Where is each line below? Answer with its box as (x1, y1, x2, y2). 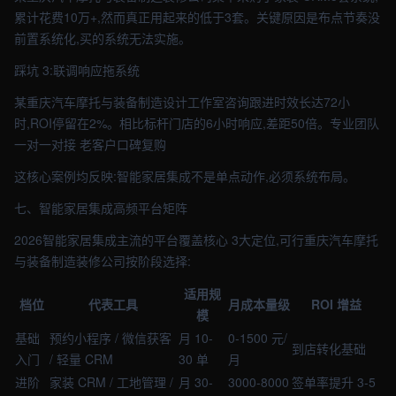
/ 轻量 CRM (49, 350, 113, 368)
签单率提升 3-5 (292, 373, 376, 391)
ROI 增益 (311, 295, 362, 313)
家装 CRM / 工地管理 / (49, 373, 173, 391)
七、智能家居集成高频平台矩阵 (14, 199, 187, 217)
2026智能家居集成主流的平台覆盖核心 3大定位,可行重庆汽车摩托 (14, 231, 378, 248)
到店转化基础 (292, 339, 366, 357)
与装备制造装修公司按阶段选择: (14, 252, 191, 270)
